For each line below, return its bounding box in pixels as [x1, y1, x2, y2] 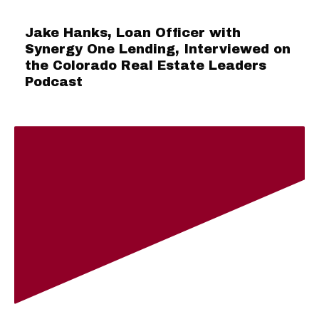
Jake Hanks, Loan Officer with [25, 26, 241, 41]
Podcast [25, 75, 83, 90]
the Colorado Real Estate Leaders [25, 58, 266, 73]
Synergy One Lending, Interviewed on [25, 42, 291, 57]
